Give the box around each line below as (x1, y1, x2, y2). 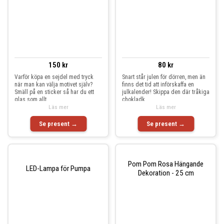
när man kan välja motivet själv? (14, 81, 92, 88)
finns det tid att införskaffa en (122, 81, 194, 88)
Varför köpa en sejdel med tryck (14, 73, 93, 80)
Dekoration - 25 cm (137, 168, 194, 177)
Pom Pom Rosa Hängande (128, 159, 203, 168)
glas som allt (14, 96, 46, 103)
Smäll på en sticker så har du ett (14, 88, 94, 95)
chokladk (122, 96, 145, 103)
